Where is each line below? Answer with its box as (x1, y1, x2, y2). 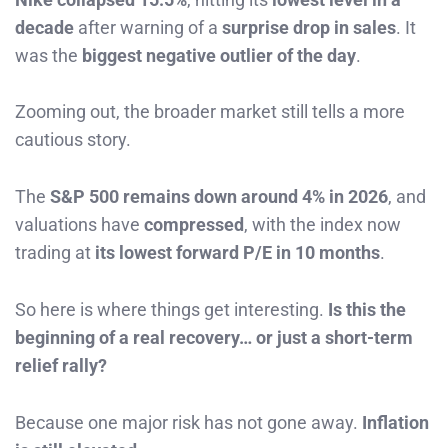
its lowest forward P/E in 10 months (95, 242, 380, 264)
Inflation (362, 411, 429, 433)
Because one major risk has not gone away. (15, 411, 362, 433)
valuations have (15, 214, 144, 236)
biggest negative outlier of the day (82, 44, 356, 66)
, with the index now (244, 214, 401, 236)
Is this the (328, 298, 406, 320)
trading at (15, 242, 95, 264)
